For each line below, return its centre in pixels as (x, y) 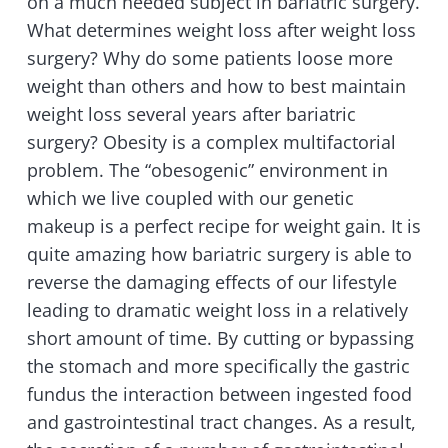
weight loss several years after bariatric (191, 114)
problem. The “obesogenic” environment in (207, 170)
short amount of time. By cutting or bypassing (220, 338)
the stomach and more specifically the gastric (218, 366)
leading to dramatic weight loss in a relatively (217, 310)
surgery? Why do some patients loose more (210, 58)
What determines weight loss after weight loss (221, 30)
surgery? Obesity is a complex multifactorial (211, 142)
